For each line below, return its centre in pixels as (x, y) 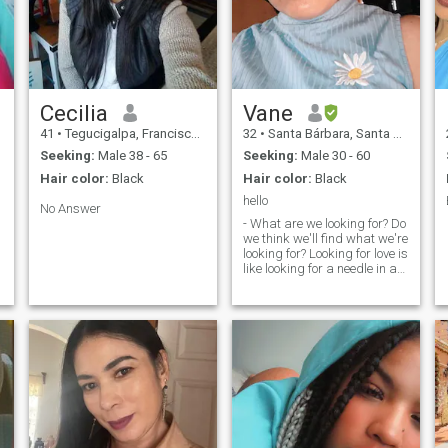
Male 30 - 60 (333, 156)
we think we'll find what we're (325, 238)
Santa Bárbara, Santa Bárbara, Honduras (328, 133)
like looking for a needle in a (319, 268)
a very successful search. (313, 298)
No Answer (70, 208)
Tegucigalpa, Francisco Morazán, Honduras (126, 133)
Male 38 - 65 (130, 156)
